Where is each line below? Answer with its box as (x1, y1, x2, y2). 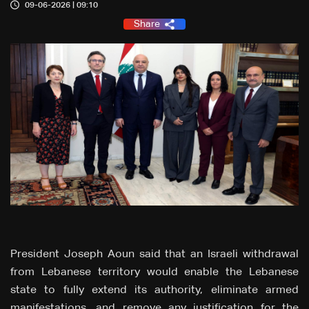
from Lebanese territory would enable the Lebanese (10, 267, 299, 279)
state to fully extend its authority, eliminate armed (10, 285, 299, 297)
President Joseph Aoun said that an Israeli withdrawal (10, 249, 299, 261)
